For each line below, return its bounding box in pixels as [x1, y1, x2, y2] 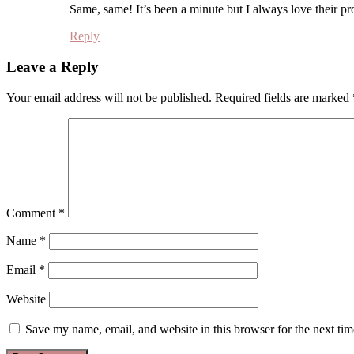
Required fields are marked [215, 90, 352, 104]
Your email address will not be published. [6, 90, 212, 104]
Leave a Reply [6, 58, 99, 75]
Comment [6, 205, 58, 220]
